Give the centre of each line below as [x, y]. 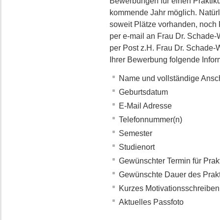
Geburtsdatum [143, 92]
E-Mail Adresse [145, 106]
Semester [135, 133]
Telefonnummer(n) [150, 120]
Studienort [137, 147]
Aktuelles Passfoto [151, 202]
